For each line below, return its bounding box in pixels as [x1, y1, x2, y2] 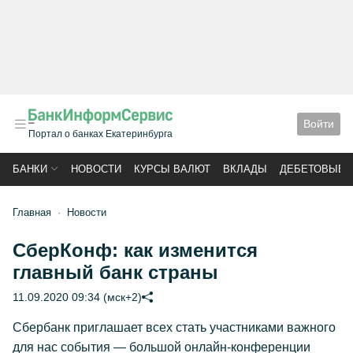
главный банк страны [13, 262, 218, 283]
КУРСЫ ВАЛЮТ [134, 163, 210, 175]
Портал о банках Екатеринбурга [28, 128, 173, 139]
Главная [13, 206, 51, 218]
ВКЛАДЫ [223, 163, 267, 175]
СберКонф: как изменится [13, 240, 258, 261]
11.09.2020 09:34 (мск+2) [13, 291, 142, 303]
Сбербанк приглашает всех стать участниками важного [13, 321, 336, 334]
